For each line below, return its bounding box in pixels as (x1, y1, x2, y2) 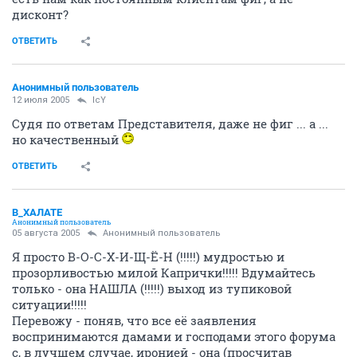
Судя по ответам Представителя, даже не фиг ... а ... (12, 115, 328, 131)
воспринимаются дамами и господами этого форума (12, 328, 335, 344)
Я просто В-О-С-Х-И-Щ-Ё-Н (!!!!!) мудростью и (12, 248, 284, 265)
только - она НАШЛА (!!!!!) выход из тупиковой (12, 280, 292, 296)
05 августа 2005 (12, 227, 80, 238)
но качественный (12, 131, 122, 147)
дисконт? (12, 6, 69, 22)
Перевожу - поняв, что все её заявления (12, 312, 257, 328)
